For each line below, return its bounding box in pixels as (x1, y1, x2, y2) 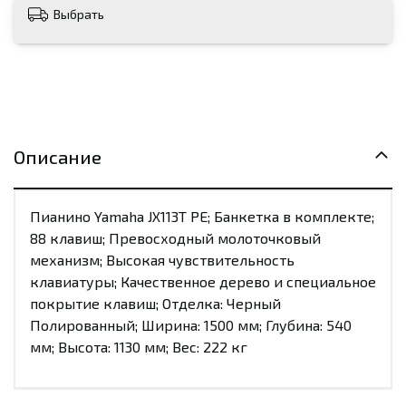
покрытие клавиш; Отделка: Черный (30, 295, 281, 312)
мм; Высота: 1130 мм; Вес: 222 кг (30, 338, 247, 355)
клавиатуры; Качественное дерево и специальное (30, 273, 376, 290)
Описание (14, 146, 101, 168)
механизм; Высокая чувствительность (30, 251, 295, 268)
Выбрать (53, 6, 104, 23)
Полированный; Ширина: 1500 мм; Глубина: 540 (30, 316, 352, 333)
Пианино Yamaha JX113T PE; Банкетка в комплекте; (30, 208, 374, 225)
